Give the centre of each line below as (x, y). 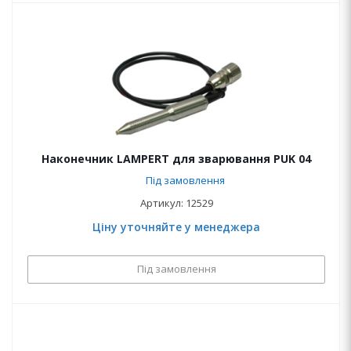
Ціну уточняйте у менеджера (176, 227)
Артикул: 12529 (176, 203)
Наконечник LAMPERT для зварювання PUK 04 (176, 159)
